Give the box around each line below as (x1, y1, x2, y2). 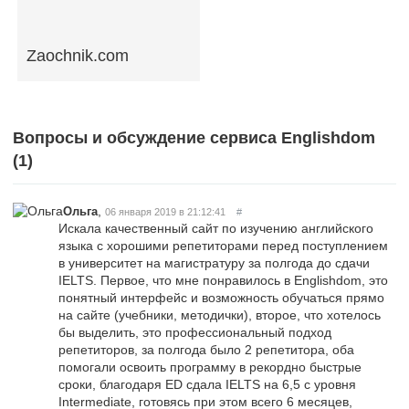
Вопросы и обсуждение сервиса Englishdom (13, 128, 375, 147)
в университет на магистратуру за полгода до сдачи (58, 255, 370, 270)
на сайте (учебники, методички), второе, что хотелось (58, 307, 381, 322)
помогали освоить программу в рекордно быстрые (58, 359, 362, 374)
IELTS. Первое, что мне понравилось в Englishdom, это (58, 272, 388, 288)
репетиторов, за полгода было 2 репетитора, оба (58, 341, 354, 357)
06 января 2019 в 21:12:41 (105, 205, 225, 217)
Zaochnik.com (26, 46, 129, 65)
